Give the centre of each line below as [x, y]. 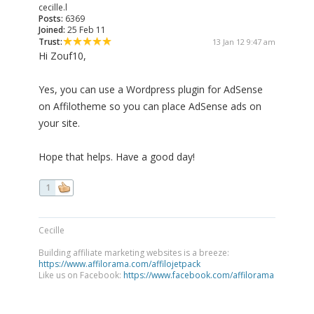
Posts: [51, 19]
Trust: [50, 42]
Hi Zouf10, [62, 56]
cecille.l [53, 8]
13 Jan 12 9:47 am [244, 42]
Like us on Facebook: [81, 275]
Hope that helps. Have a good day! [117, 157]
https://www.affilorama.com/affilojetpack [120, 264]
